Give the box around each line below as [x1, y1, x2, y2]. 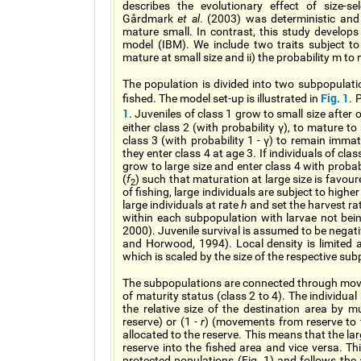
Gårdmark [122, 12, 178, 25]
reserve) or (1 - [122, 315, 201, 328]
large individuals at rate [122, 198, 241, 211]
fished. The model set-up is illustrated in [122, 92, 322, 105]
